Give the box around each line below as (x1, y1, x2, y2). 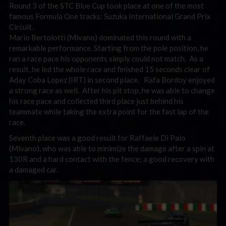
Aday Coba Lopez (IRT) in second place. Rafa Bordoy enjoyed (9, 75, 215, 84)
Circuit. (9, 22, 33, 31)
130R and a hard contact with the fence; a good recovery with (9, 154, 214, 164)
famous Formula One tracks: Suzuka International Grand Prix (9, 11, 211, 21)
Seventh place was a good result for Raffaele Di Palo (9, 133, 186, 143)
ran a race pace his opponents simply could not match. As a (9, 53, 203, 63)
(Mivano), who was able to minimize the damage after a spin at (9, 144, 214, 153)
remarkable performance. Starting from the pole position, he (9, 43, 208, 52)
